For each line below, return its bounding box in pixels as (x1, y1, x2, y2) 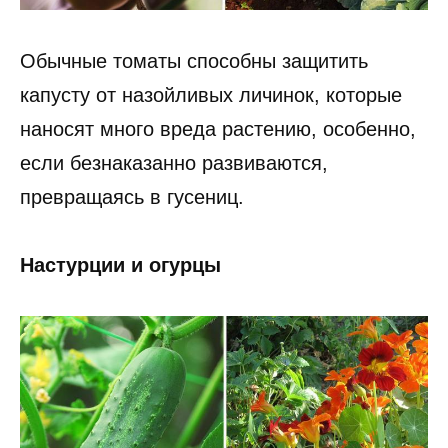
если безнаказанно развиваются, (20, 152, 328, 175)
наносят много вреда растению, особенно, (20, 118, 416, 141)
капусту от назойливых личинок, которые (20, 84, 402, 107)
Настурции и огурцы (20, 254, 221, 277)
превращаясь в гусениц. (20, 186, 244, 209)
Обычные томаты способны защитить (20, 50, 368, 73)
